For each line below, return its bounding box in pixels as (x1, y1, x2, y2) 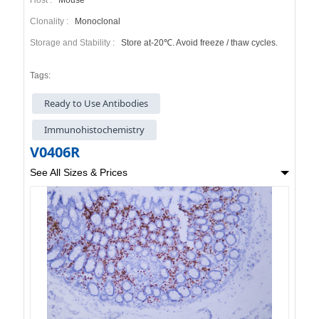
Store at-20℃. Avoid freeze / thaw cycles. (118, 37, 278, 48)
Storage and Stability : (29, 37, 119, 48)
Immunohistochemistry (38, 123, 152, 137)
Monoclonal (72, 16, 120, 26)
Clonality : (29, 16, 73, 26)
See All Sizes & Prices (29, 167, 127, 179)
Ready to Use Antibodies (38, 96, 155, 110)
